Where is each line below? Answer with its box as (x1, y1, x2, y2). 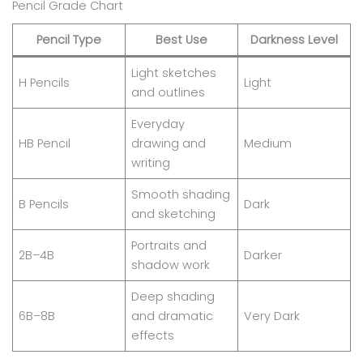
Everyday (130, 116, 185, 133)
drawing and (130, 135, 206, 152)
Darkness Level (250, 32, 338, 49)
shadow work (130, 257, 210, 274)
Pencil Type (36, 32, 101, 49)
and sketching (130, 206, 216, 223)
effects (130, 327, 174, 344)
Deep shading (130, 288, 215, 305)
